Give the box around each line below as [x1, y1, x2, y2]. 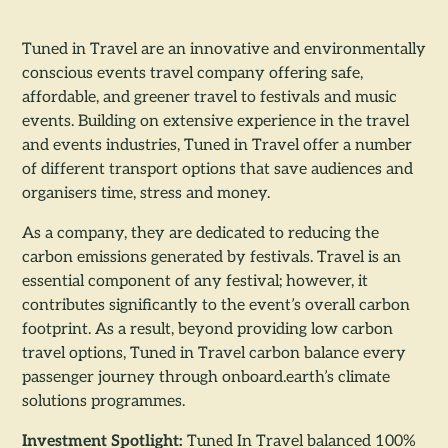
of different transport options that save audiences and [22, 162, 413, 179]
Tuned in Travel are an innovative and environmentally [22, 42, 426, 59]
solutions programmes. [22, 394, 185, 411]
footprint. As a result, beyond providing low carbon [22, 322, 393, 339]
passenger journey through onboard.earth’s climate [22, 370, 390, 387]
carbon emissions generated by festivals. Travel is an [22, 250, 401, 267]
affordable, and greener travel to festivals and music [22, 90, 397, 107]
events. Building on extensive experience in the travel [22, 114, 409, 131]
